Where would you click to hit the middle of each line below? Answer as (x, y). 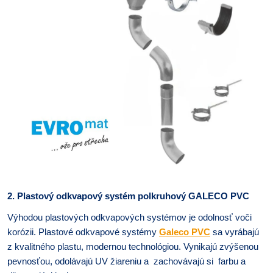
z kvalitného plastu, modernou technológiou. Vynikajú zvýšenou (133, 246)
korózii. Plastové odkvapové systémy (83, 232)
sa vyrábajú (235, 232)
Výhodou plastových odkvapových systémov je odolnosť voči (129, 217)
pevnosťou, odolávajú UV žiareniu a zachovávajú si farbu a (126, 261)
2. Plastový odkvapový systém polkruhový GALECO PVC (128, 196)
